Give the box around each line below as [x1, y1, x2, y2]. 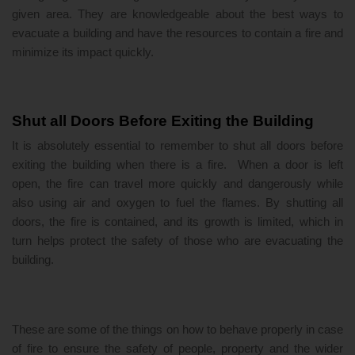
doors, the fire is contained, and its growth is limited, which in [12, 215, 343, 228]
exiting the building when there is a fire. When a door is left [12, 158, 343, 171]
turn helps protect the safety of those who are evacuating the [12, 234, 343, 247]
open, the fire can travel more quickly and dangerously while [12, 177, 343, 190]
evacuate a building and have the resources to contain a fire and [12, 26, 343, 40]
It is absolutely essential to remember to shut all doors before [12, 139, 343, 152]
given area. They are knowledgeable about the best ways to [12, 7, 343, 21]
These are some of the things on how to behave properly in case [12, 323, 343, 336]
